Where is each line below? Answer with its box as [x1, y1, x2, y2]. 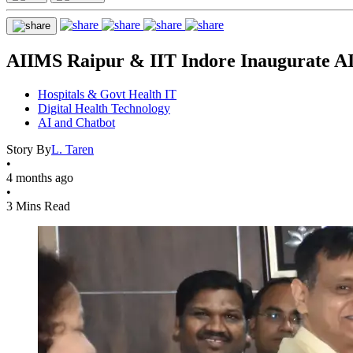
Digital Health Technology [38, 101, 170, 115]
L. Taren [51, 142, 94, 156]
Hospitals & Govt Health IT [38, 87, 176, 101]
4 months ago [6, 170, 73, 184]
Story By [6, 142, 51, 156]
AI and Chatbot [38, 115, 115, 129]
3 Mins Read [6, 199, 70, 213]
